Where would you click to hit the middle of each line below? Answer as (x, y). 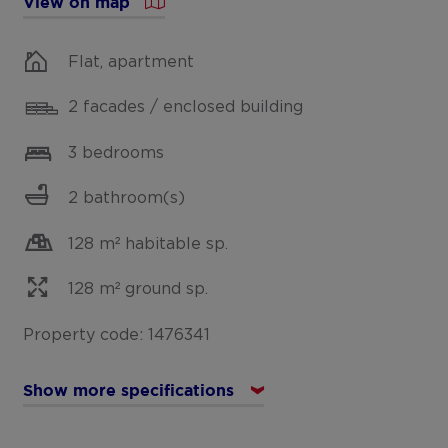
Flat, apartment (131, 61)
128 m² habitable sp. (148, 243)
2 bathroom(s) (127, 198)
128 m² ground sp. (138, 289)
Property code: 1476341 (117, 334)
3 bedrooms (116, 152)
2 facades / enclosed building (186, 107)
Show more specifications (129, 391)
